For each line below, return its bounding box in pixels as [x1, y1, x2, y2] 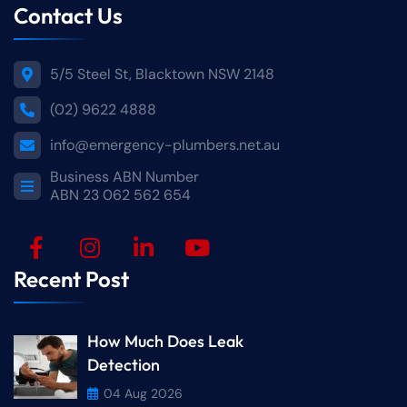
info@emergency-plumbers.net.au [50, 135, 280, 155]
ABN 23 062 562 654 [50, 185, 191, 205]
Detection [87, 353, 160, 375]
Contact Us [14, 2, 123, 30]
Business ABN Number [50, 167, 208, 187]
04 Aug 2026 [104, 384, 183, 402]
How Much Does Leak [87, 330, 243, 352]
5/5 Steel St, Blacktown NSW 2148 [50, 65, 274, 84]
